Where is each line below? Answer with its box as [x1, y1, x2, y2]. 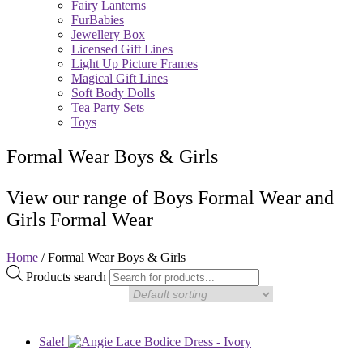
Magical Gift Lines [71, 70, 168, 85]
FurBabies [71, 12, 124, 27]
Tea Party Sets [71, 100, 144, 114]
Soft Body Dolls [71, 85, 155, 100]
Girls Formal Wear [6, 208, 153, 230]
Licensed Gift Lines [71, 41, 173, 56]
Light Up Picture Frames [71, 56, 198, 70]
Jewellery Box [71, 27, 145, 41]
